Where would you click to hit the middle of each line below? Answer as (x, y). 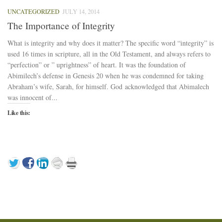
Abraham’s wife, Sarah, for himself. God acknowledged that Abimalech (108, 87)
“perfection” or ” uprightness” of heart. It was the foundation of (97, 65)
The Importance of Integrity (61, 26)
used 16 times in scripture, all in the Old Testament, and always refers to (109, 54)
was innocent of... (32, 98)
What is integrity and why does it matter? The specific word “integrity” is (111, 43)
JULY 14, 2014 (81, 11)
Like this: (19, 113)
